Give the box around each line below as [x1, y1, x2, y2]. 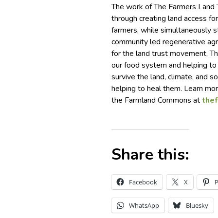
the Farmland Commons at [111, 95, 202, 106]
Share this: [111, 144, 190, 165]
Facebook [129, 178, 158, 186]
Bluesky [186, 201, 209, 210]
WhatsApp [129, 201, 160, 210]
